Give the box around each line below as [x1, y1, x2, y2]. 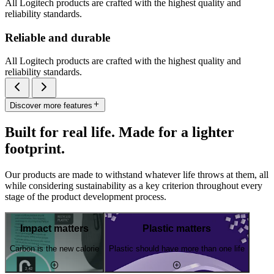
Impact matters [20, 223, 89, 234]
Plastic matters [143, 223, 211, 234]
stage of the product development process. [5, 191, 166, 202]
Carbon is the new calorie [10, 243, 99, 253]
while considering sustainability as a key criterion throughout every [5, 180, 262, 191]
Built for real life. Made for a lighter [5, 124, 234, 140]
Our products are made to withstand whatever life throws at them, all [5, 169, 268, 180]
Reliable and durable [5, 31, 110, 44]
